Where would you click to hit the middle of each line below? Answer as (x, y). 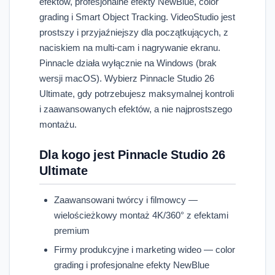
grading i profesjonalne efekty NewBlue (132, 265)
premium (72, 230)
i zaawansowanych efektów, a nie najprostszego (136, 109)
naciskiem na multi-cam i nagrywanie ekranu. (130, 47)
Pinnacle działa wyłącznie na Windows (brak (128, 63)
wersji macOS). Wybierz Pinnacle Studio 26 (127, 78)
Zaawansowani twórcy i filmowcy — (126, 199)
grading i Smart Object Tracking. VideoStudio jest (137, 17)
